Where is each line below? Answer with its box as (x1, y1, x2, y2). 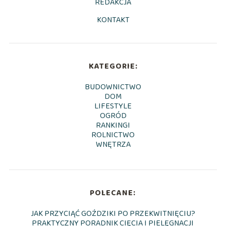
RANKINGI (96, 119, 130, 132)
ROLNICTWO (91, 128, 135, 141)
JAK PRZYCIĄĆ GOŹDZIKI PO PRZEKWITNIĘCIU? (30, 207, 195, 220)
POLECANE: (90, 186, 136, 199)
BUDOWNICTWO (85, 80, 141, 93)
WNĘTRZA (95, 138, 131, 151)
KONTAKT (96, 13, 130, 26)
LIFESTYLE (94, 99, 132, 112)
